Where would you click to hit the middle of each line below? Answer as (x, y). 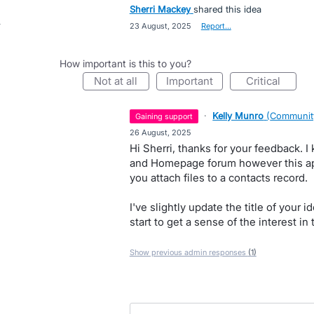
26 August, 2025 (160, 132)
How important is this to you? (125, 63)
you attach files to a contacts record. (218, 178)
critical (267, 81)
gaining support (167, 116)
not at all (120, 81)
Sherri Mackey (160, 9)
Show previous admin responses (189, 252)
